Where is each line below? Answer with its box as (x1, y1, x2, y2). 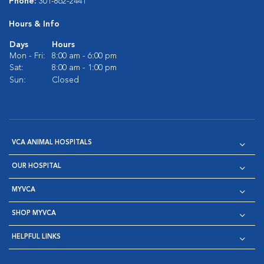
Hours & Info (9, 20, 60, 28)
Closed (52, 76, 79, 84)
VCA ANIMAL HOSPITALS (12, 140, 92, 146)
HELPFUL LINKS (12, 234, 61, 240)
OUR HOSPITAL (12, 163, 61, 170)
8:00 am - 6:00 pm (52, 52, 117, 60)
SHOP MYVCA (12, 210, 56, 217)
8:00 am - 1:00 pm (52, 64, 117, 72)
